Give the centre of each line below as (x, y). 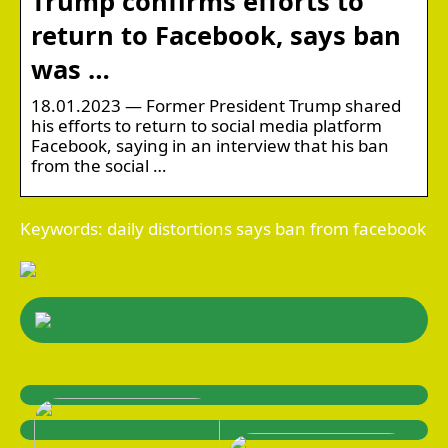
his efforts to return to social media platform (206, 125)
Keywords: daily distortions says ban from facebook (223, 228)
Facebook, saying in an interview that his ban (210, 145)
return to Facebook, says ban (216, 34)
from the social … (98, 165)
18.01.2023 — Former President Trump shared (216, 105)
